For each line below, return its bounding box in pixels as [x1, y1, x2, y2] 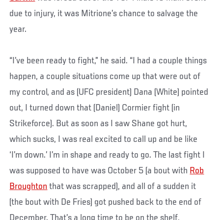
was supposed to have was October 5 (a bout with [9, 165, 190, 176]
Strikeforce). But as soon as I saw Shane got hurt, [9, 118, 188, 129]
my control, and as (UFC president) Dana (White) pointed [9, 87, 209, 97]
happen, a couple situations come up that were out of [9, 71, 201, 82]
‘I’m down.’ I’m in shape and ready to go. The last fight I [9, 150, 205, 160]
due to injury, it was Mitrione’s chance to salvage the [9, 8, 198, 19]
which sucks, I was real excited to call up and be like [9, 134, 198, 144]
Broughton [9, 181, 48, 192]
